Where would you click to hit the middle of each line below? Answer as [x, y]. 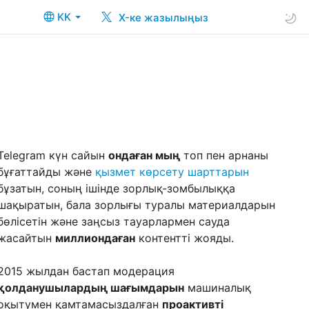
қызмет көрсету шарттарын [172, 172]
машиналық [218, 288]
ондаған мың [144, 155]
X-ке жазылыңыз [162, 17]
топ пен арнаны [224, 155]
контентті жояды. [185, 238]
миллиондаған [95, 238]
